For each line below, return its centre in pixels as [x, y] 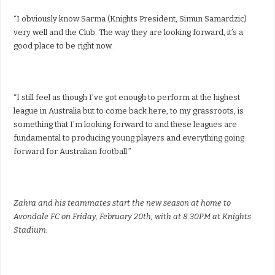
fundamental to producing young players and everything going [129, 138]
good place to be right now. [64, 46]
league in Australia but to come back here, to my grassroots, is [129, 111]
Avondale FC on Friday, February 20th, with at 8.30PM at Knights [133, 217]
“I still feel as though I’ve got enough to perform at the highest [127, 98]
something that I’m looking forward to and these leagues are [126, 125]
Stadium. [31, 230]
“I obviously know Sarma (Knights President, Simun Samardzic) [130, 19]
